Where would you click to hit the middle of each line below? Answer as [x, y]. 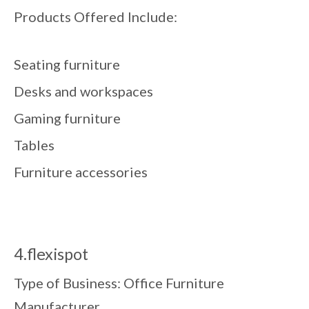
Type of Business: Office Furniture [119, 282]
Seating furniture [67, 64]
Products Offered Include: [96, 16]
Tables [34, 144]
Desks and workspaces [83, 91]
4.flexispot [51, 253]
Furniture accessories [81, 171]
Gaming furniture [67, 118]
